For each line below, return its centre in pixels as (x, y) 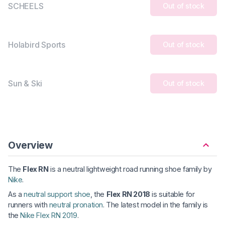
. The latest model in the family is (156, 204)
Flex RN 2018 (128, 194)
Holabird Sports (37, 44)
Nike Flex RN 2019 (49, 215)
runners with (29, 204)
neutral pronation (76, 204)
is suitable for (172, 194)
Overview (30, 145)
